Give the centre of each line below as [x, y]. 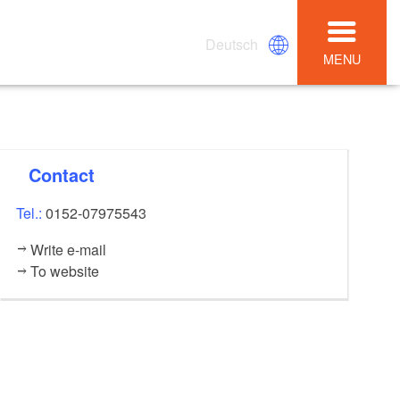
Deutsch [232, 44]
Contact [68, 174]
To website [64, 271]
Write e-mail [68, 249]
